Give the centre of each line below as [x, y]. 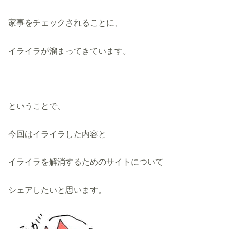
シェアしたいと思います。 [58, 189]
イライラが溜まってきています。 [70, 50]
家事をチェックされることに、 [66, 23]
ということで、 [37, 106]
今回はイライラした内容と [62, 134]
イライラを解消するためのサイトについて [86, 162]
